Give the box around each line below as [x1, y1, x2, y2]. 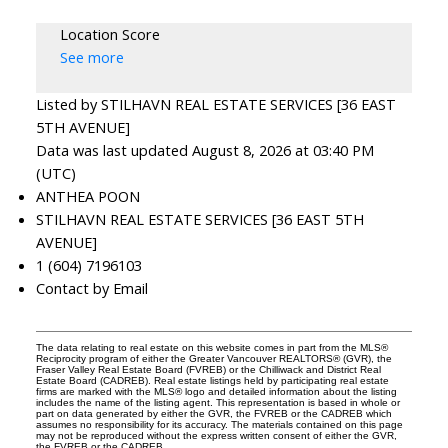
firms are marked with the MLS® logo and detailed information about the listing [35, 386, 397, 398]
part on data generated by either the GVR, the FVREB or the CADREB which [35, 408, 392, 420]
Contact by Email [35, 278, 148, 299]
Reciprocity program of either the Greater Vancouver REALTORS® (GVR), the [35, 353, 392, 365]
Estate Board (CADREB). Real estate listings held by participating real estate [35, 375, 389, 387]
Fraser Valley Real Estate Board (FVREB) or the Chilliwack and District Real [35, 364, 381, 376]
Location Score [59, 24, 160, 45]
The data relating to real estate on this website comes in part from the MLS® [35, 342, 388, 354]
